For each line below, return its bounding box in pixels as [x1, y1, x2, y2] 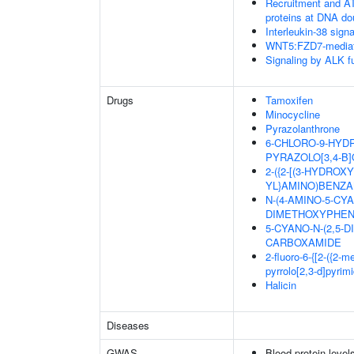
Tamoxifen [265, 92, 313, 107]
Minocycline [265, 107, 320, 122]
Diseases [107, 318, 149, 333]
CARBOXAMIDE [265, 235, 341, 250]
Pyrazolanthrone [265, 121, 340, 136]
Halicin [265, 277, 296, 292]
